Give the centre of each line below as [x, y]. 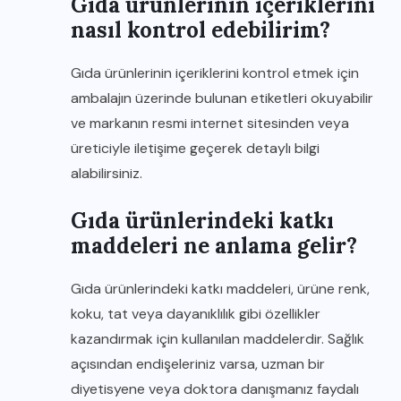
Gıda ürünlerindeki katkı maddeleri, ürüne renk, [220, 289]
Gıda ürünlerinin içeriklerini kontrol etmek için [215, 73]
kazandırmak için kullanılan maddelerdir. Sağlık [218, 339]
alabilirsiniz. [107, 173]
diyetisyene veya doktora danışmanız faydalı [215, 389]
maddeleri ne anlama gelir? [214, 246]
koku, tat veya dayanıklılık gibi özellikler [196, 314]
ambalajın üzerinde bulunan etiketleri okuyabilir [222, 98]
